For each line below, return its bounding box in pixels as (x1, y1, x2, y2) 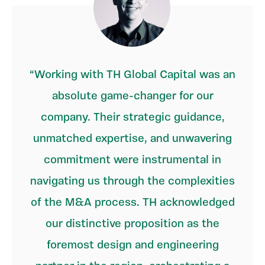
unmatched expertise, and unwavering (33, 131, 232, 147)
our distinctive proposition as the (46, 216, 219, 232)
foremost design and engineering (46, 237, 219, 254)
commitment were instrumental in (44, 152, 221, 169)
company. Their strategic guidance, (40, 109, 225, 126)
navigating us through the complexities (30, 173, 235, 190)
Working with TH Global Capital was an (34, 67, 235, 83)
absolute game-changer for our (51, 88, 214, 105)
